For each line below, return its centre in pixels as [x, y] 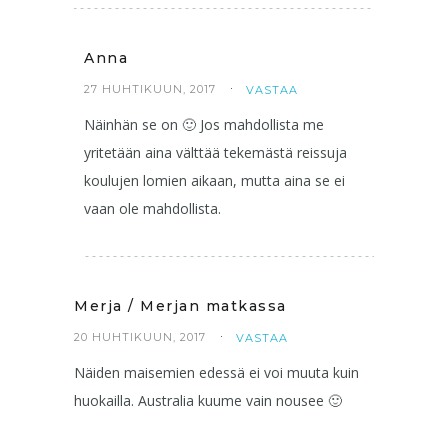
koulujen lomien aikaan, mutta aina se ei [214, 180]
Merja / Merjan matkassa [180, 305]
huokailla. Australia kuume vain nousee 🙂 [208, 400]
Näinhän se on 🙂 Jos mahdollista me [204, 124]
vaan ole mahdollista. [152, 208]
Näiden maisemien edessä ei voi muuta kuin [216, 372]
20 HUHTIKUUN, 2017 [140, 336]
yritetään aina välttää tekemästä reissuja [215, 152]
